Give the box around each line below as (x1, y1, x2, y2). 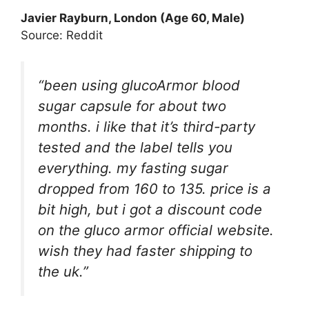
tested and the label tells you (38, 139, 232, 157)
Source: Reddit (21, 28, 103, 42)
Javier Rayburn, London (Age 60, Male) (21, 10, 245, 25)
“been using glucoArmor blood (38, 77, 240, 94)
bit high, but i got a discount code (38, 201, 262, 219)
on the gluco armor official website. (38, 221, 274, 239)
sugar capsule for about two (38, 97, 226, 115)
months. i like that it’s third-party (38, 118, 255, 136)
